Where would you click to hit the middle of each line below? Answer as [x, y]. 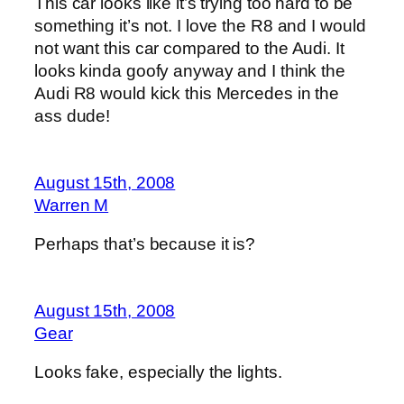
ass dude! [73, 116]
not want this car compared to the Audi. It [189, 49]
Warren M [72, 205]
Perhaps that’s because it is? [145, 244]
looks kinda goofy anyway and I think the [190, 71]
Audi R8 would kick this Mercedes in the [187, 94]
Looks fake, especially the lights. [158, 372]
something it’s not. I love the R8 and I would [200, 26]
